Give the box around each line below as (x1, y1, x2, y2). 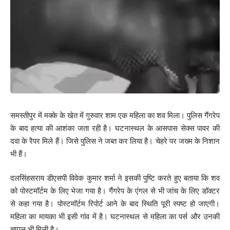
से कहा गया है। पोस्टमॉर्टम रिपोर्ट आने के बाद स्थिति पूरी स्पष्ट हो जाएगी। (10, 199, 220, 209)
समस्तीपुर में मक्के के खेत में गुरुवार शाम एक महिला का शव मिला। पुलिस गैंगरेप (10, 110, 220, 120)
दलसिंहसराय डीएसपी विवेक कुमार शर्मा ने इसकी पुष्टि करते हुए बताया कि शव (10, 173, 220, 183)
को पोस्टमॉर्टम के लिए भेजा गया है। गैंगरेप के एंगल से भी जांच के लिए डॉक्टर (10, 186, 220, 196)
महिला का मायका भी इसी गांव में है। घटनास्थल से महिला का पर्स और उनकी (10, 212, 220, 222)
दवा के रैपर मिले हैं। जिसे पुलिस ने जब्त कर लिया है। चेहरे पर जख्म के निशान (10, 136, 220, 146)
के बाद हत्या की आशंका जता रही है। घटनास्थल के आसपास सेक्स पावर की (10, 123, 220, 133)
